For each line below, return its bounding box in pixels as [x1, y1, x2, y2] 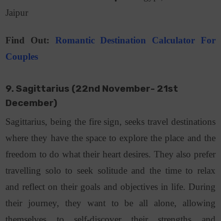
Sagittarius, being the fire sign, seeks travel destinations [5, 116, 216, 127]
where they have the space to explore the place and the [5, 133, 216, 144]
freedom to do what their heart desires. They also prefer [5, 149, 216, 160]
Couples [5, 51, 38, 62]
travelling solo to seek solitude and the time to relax [5, 165, 216, 176]
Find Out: [5, 35, 55, 46]
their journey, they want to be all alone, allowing [5, 198, 216, 209]
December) [5, 98, 60, 109]
